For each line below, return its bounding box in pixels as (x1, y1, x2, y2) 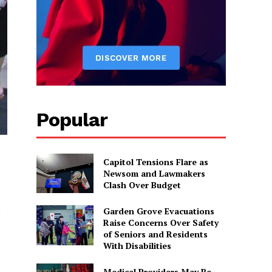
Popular (36, 107, 108, 131)
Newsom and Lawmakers (103, 167, 205, 179)
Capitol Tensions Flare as (103, 155, 208, 168)
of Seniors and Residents (103, 228, 208, 240)
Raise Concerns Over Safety (103, 217, 219, 229)
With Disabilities (103, 240, 171, 252)
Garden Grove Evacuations (103, 205, 214, 217)
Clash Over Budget (103, 178, 181, 191)
